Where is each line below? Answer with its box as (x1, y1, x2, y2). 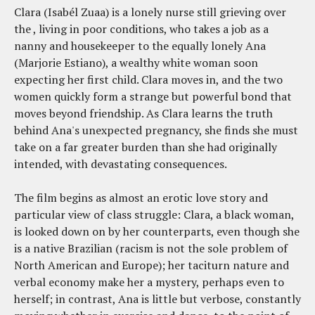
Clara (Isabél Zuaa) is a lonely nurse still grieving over (14, 4, 286, 20)
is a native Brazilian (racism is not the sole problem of (14, 240, 288, 256)
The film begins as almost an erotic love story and (14, 189, 268, 205)
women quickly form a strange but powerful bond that (14, 88, 292, 104)
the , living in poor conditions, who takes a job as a (14, 20, 269, 37)
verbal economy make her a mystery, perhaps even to (14, 274, 284, 290)
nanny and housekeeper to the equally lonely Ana (14, 37, 266, 53)
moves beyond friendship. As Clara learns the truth (14, 105, 273, 121)
